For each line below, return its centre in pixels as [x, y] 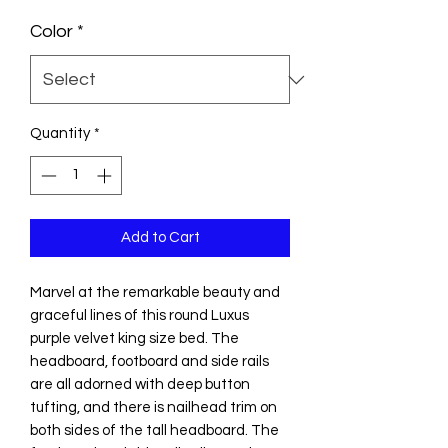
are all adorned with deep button [140, 384]
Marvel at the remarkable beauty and [155, 292]
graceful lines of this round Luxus [139, 315]
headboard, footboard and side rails [149, 361]
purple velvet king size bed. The [134, 338]
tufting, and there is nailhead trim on [153, 407]
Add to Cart [160, 237]
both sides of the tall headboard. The [154, 430]
